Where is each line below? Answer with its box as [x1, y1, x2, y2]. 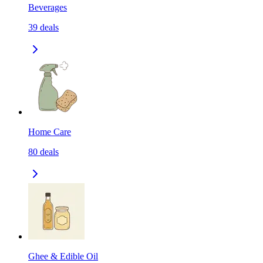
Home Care [28, 127, 71, 137]
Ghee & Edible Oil [28, 251, 98, 262]
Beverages [28, 2, 67, 13]
